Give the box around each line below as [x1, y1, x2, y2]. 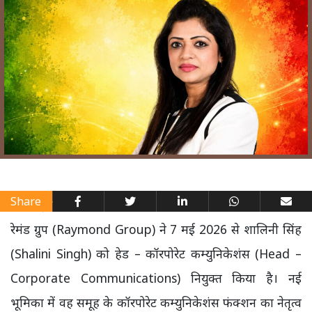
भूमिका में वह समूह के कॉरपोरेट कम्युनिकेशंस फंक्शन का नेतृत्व [10, 294, 302, 311]
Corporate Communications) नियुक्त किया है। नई [10, 270, 302, 286]
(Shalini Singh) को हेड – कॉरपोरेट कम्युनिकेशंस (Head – [10, 245, 302, 262]
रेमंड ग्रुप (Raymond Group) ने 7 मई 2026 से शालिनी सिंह [10, 221, 302, 237]
